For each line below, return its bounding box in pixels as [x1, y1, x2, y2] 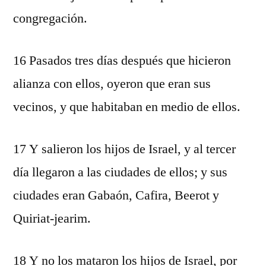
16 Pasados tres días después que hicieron [13, 52, 231, 69]
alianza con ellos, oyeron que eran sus [13, 75, 211, 92]
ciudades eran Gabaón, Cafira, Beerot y [13, 187, 219, 204]
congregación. [13, 10, 87, 27]
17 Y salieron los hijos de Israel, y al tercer [13, 141, 236, 157]
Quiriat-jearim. [13, 210, 91, 227]
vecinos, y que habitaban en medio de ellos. [13, 99, 240, 115]
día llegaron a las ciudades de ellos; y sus [13, 164, 227, 180]
